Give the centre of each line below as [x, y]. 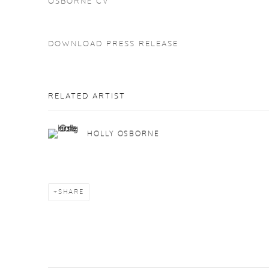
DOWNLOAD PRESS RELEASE [113, 44]
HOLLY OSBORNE [123, 134]
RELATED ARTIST [87, 96]
